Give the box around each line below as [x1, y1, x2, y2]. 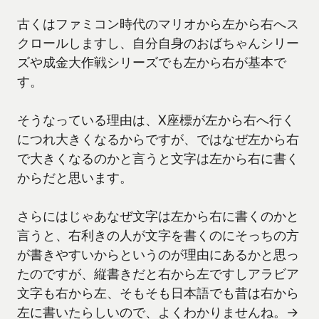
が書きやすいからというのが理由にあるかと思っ [17, 246, 299, 263]
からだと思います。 [17, 169, 132, 186]
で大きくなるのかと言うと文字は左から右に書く [17, 150, 299, 167]
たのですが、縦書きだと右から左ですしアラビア [17, 266, 299, 282]
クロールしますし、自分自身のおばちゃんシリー [17, 35, 299, 51]
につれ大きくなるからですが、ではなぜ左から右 [17, 131, 299, 147]
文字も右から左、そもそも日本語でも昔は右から [17, 285, 299, 301]
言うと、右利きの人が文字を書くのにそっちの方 [17, 227, 299, 244]
